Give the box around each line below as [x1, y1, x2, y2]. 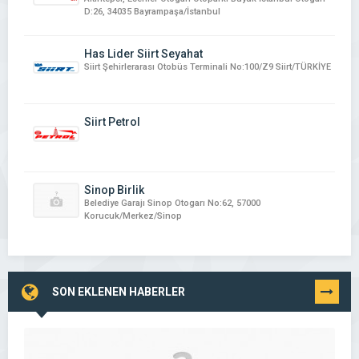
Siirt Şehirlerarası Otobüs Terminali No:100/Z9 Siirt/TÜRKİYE [84, 61, 331, 72]
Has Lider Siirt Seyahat [84, 46, 203, 60]
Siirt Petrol [84, 115, 140, 128]
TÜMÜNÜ [315, 285, 354, 296]
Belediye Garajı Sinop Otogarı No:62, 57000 [84, 197, 260, 208]
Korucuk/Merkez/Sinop [84, 210, 182, 221]
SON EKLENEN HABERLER [52, 284, 185, 298]
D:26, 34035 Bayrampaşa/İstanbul [84, 6, 220, 17]
